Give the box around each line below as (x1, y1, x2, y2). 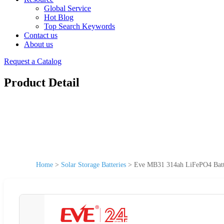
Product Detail (4, 75, 79, 89)
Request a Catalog (4, 57, 61, 65)
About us (24, 40, 53, 48)
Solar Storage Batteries (61, 160, 126, 168)
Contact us (24, 31, 57, 39)
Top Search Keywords (44, 22, 115, 30)
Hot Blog (44, 13, 73, 21)
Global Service (44, 4, 91, 12)
